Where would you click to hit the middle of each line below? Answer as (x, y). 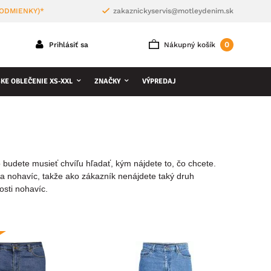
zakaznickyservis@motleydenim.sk (173, 11)
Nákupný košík (190, 45)
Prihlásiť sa (67, 45)
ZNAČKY (107, 81)
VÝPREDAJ (159, 81)
